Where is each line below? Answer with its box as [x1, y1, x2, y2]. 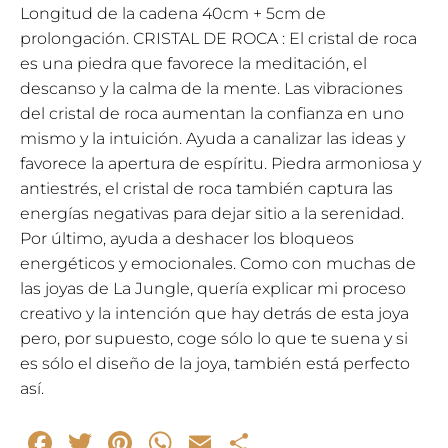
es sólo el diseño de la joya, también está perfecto [20, 353, 410, 373]
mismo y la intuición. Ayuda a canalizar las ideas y [20, 128, 405, 148]
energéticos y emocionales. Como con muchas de [20, 253, 416, 273]
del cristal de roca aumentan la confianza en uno [20, 103, 404, 123]
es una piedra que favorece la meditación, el [20, 53, 367, 73]
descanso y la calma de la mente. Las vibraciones [20, 78, 403, 98]
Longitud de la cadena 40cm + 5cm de [20, 3, 326, 23]
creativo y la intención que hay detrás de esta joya [20, 303, 409, 323]
